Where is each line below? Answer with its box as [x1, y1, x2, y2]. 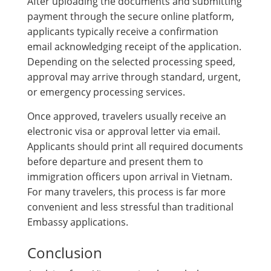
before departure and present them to [27, 155, 203, 169]
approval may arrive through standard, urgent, [27, 70, 241, 84]
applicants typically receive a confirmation [27, 25, 218, 39]
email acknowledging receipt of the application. [27, 40, 241, 54]
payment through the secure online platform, [27, 10, 234, 24]
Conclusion [27, 243, 102, 263]
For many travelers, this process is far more [27, 185, 226, 199]
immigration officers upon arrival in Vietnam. [27, 170, 232, 184]
